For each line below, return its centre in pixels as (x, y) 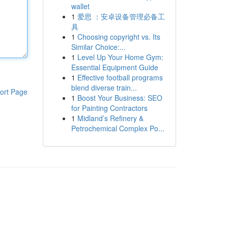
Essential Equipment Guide (115, 67)
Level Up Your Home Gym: (120, 57)
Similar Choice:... (98, 47)
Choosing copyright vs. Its (119, 37)
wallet (80, 6)
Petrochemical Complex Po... (118, 128)
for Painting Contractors (109, 108)
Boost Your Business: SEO (120, 98)
